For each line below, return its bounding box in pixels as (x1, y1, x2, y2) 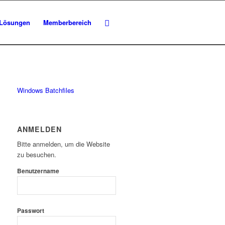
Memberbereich (43, 18, 91, 27)
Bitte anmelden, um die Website (17, 139, 110, 149)
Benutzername (17, 167, 60, 176)
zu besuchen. (17, 150, 57, 160)
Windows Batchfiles (17, 85, 75, 95)
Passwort (17, 206, 45, 215)
